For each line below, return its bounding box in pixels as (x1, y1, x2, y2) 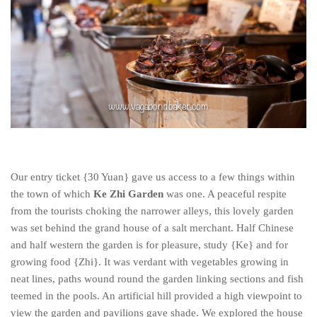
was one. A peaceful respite (163, 188, 287, 200)
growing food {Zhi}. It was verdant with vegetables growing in (11, 255, 289, 267)
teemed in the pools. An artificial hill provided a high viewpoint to (11, 289, 302, 301)
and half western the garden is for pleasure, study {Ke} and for (11, 238, 288, 250)
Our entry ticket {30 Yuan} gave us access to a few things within (11, 171, 295, 183)
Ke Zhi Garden (93, 188, 163, 200)
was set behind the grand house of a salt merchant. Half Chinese (11, 221, 294, 234)
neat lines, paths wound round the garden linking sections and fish (11, 272, 304, 284)
